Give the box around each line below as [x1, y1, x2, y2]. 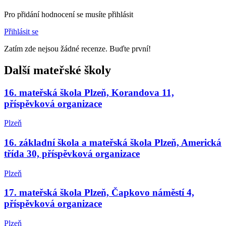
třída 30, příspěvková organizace [4, 148, 140, 159]
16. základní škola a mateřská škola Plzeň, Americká [4, 137, 221, 148]
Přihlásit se [4, 27, 38, 36]
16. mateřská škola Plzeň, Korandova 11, [4, 87, 174, 98]
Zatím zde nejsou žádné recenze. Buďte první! [4, 44, 151, 53]
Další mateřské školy [4, 63, 111, 77]
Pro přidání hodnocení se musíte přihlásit [4, 10, 133, 19]
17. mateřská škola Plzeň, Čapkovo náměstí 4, [4, 187, 194, 198]
